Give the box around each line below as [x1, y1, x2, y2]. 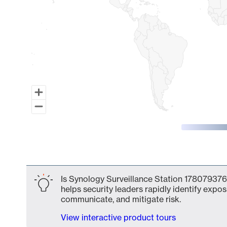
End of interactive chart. [26, 152, 117, 162]
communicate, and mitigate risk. [61, 194, 181, 204]
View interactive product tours [61, 212, 176, 222]
